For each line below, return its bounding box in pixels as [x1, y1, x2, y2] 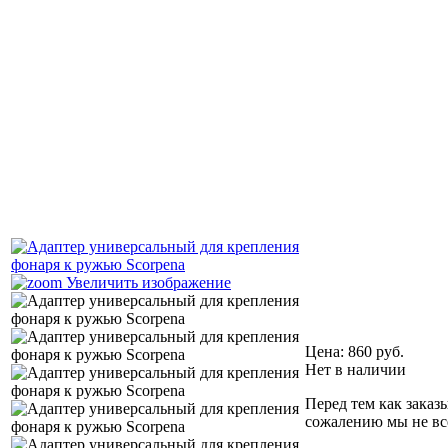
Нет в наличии [305, 360, 406, 378]
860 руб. [348, 342, 404, 360]
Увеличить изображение [62, 273, 231, 291]
